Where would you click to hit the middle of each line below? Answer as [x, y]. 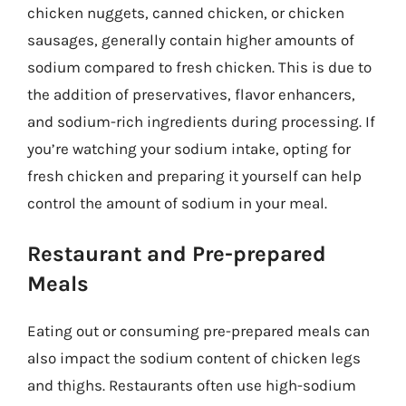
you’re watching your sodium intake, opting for [189, 148]
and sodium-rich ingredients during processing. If [201, 121]
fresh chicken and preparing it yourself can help [194, 175]
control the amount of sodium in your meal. [177, 203]
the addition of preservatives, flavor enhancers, [191, 94]
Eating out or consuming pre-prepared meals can [198, 331]
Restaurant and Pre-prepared [177, 254]
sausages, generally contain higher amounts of [191, 39]
